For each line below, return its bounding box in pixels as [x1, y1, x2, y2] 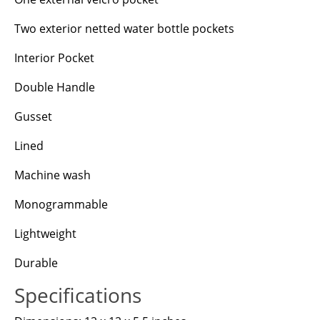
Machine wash [14, 166, 91, 183]
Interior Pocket [14, 49, 94, 66]
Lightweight [14, 225, 76, 241]
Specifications [14, 281, 141, 309]
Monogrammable [14, 196, 108, 212]
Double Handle [14, 79, 95, 95]
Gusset [14, 108, 52, 124]
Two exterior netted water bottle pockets [14, 20, 234, 36]
